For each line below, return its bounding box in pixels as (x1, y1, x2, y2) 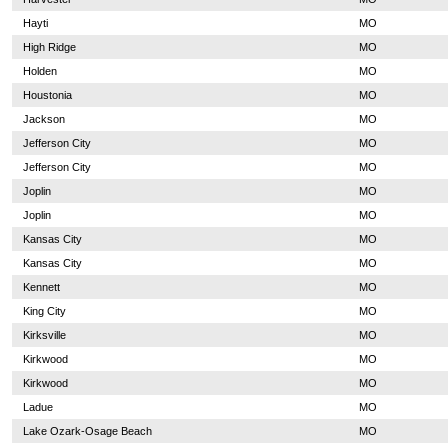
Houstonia (22, 89, 72, 101)
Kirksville (22, 329, 66, 341)
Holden (22, 65, 57, 77)
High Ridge (22, 41, 76, 53)
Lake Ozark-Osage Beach (22, 425, 152, 437)
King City (22, 305, 66, 317)
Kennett (22, 281, 60, 293)
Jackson (22, 113, 65, 125)
